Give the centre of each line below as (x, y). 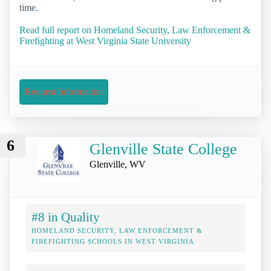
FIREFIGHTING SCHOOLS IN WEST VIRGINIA (113, 242)
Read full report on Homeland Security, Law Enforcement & (135, 30)
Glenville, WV (118, 165)
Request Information (64, 92)
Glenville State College (163, 149)
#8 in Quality (66, 217)
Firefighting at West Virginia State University (105, 41)
